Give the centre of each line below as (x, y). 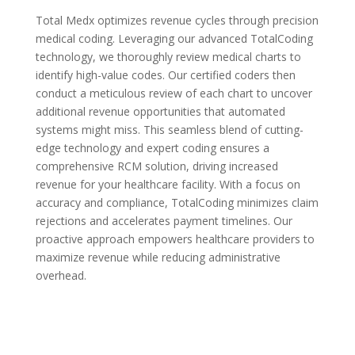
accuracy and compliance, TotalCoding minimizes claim (177, 203)
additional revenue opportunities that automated (160, 112)
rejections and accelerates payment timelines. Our (164, 221)
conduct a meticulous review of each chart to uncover (174, 94)
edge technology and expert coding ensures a (152, 148)
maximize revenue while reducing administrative (158, 258)
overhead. (61, 276)
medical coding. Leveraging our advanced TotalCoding (174, 39)
